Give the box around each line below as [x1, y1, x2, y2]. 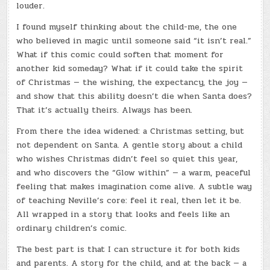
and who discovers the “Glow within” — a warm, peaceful [16, 166, 251, 179]
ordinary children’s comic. [16, 221, 127, 234]
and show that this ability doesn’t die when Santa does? [16, 89, 253, 102]
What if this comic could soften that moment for [16, 48, 224, 61]
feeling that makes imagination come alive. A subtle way [16, 180, 253, 193]
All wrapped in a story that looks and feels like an [16, 207, 230, 221]
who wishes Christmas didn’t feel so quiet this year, [16, 152, 238, 165]
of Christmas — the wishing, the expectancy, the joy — [16, 75, 248, 89]
